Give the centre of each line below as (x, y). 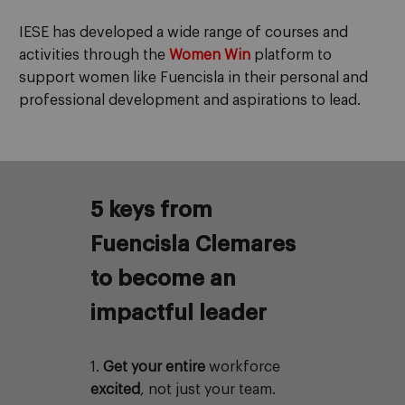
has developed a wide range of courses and (198, 33)
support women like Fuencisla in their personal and (193, 78)
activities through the (94, 56)
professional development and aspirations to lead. (190, 101)
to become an (163, 279)
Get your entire (154, 367)
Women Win (210, 56)
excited (115, 389)
